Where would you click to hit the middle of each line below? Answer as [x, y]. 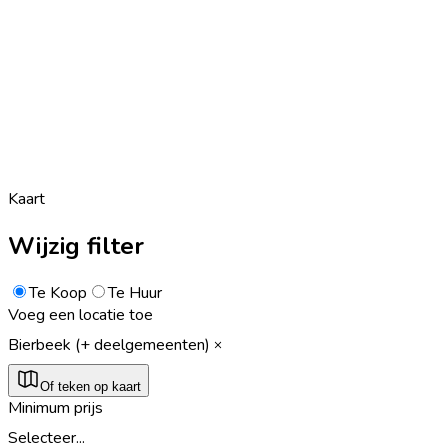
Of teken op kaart [90, 386]
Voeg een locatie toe [80, 314]
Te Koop [58, 292]
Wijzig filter [76, 245]
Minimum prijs [55, 407]
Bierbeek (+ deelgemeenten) [109, 344]
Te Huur [135, 292]
